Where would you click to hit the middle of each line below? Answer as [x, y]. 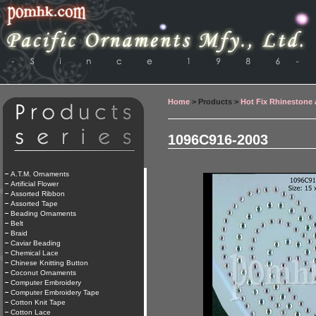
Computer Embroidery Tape [55, 292]
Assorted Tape [34, 203]
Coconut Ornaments [43, 273]
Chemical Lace [35, 253]
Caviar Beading [36, 243]
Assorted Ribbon [38, 194]
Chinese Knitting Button [49, 263]
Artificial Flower [35, 184]
